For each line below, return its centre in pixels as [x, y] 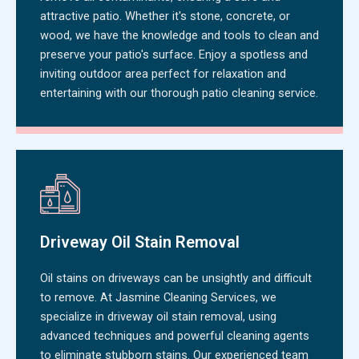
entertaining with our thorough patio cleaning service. [179, 93]
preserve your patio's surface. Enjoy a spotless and [174, 54]
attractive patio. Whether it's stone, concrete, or [165, 16]
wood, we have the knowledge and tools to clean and [179, 35]
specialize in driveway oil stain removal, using [158, 316]
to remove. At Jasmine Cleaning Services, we [158, 297]
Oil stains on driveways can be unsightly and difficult [176, 278]
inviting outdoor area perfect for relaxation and [163, 73]
